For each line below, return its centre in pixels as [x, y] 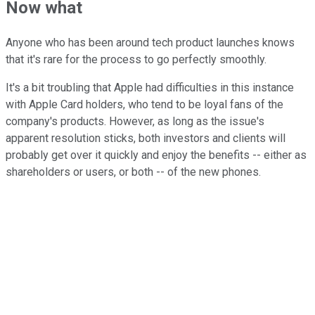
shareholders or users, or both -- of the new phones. [133, 172]
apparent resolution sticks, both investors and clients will [146, 139]
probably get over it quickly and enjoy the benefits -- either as [156, 155]
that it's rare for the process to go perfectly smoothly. [136, 60]
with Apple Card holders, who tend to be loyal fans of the [144, 105]
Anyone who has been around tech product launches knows [150, 43]
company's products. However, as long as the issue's [135, 122]
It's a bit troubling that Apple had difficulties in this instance [150, 88]
